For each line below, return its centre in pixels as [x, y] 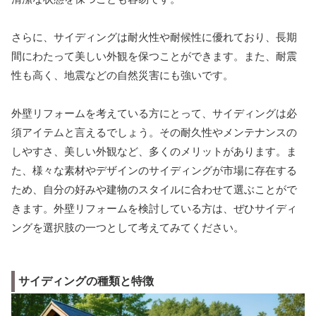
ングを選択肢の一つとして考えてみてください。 [128, 228]
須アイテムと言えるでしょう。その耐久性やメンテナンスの [154, 133]
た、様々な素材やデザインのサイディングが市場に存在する [154, 171]
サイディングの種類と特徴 [86, 281]
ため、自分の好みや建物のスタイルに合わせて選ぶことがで [154, 190]
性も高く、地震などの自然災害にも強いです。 [122, 75]
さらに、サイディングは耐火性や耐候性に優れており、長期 [154, 37]
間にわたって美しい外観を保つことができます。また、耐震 [154, 56]
